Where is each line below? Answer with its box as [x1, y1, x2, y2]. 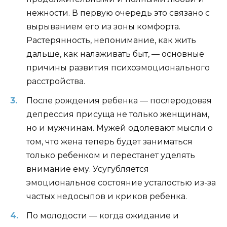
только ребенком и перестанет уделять [26, 150, 195, 161]
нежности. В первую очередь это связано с [26, 8, 210, 18]
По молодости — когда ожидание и [26, 211, 179, 221]
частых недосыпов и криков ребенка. [26, 192, 187, 202]
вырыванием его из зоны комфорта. [26, 21, 180, 31]
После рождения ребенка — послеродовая [26, 96, 212, 106]
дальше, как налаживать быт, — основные [26, 49, 204, 59]
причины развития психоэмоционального [26, 62, 210, 72]
